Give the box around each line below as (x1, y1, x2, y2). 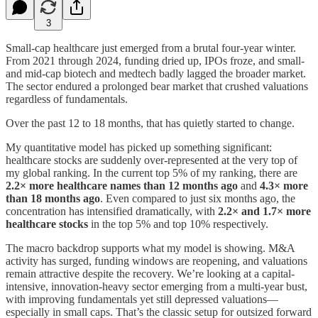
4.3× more (260, 179, 308, 192)
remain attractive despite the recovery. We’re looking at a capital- (6, 267, 295, 280)
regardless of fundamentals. (6, 92, 128, 105)
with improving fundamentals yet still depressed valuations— (6, 292, 278, 305)
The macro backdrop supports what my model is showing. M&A (6, 241, 295, 254)
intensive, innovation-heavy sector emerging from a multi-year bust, (6, 280, 307, 292)
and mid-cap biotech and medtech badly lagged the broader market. (6, 67, 306, 79)
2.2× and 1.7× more (218, 204, 311, 217)
